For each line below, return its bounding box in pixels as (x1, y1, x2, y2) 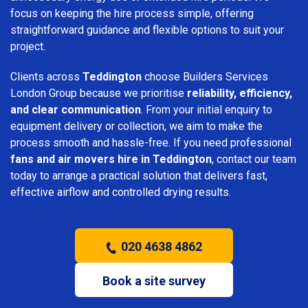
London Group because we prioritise (10, 86, 187, 100)
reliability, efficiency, (187, 86, 292, 100)
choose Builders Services (142, 69, 268, 83)
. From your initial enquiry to (141, 102, 272, 116)
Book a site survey (102, 273, 206, 288)
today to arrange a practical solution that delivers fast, (10, 168, 267, 182)
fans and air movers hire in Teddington (10, 152, 212, 166)
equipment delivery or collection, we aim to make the (10, 119, 263, 133)
